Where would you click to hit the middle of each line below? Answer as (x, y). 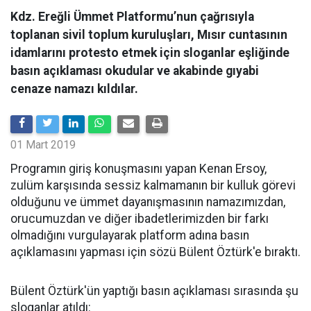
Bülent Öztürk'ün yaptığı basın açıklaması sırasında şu (154, 291)
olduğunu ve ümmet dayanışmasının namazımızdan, (148, 202)
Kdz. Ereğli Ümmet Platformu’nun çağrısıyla (132, 17)
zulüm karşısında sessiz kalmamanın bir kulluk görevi (153, 185)
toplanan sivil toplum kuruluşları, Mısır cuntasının (149, 35)
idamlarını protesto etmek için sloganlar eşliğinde (150, 53)
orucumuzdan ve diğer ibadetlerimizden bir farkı (140, 219)
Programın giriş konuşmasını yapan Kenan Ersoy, (138, 169)
